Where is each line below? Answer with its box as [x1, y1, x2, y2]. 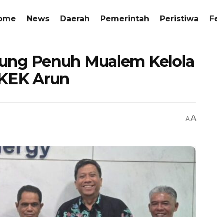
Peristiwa [160, 14, 199, 23]
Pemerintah [100, 14, 149, 23]
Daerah [60, 14, 90, 23]
